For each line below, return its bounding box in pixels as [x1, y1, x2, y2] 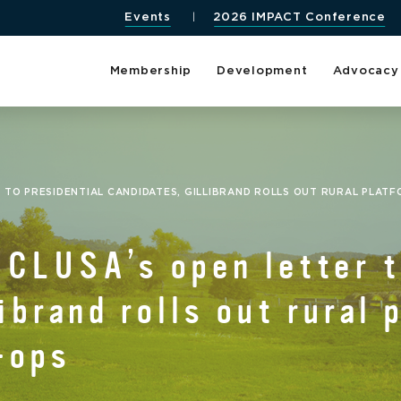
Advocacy [332, 64, 399, 77]
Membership [109, 64, 192, 77]
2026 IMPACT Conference [213, 12, 386, 24]
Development [217, 64, 308, 77]
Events [124, 12, 171, 24]
